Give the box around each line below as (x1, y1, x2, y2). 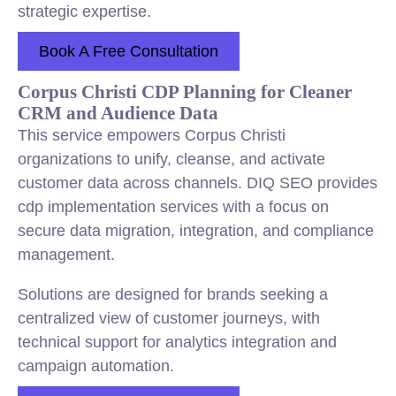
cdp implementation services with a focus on (18, 198, 329, 216)
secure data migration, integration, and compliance (18, 222, 374, 240)
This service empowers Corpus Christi (18, 126, 286, 144)
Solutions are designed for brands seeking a (18, 286, 328, 303)
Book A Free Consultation (39, 42, 218, 60)
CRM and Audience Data (18, 103, 218, 123)
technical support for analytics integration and (18, 333, 337, 351)
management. (18, 246, 115, 263)
